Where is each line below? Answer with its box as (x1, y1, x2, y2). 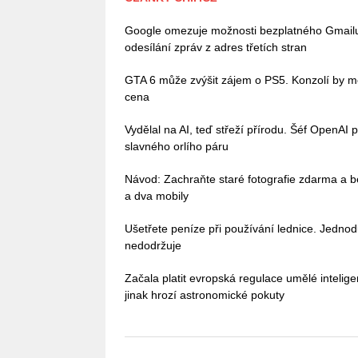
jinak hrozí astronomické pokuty (125, 288, 284, 301)
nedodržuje (125, 238, 181, 252)
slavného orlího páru (125, 139, 229, 153)
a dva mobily (125, 189, 189, 202)
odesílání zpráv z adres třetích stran (125, 40, 307, 54)
